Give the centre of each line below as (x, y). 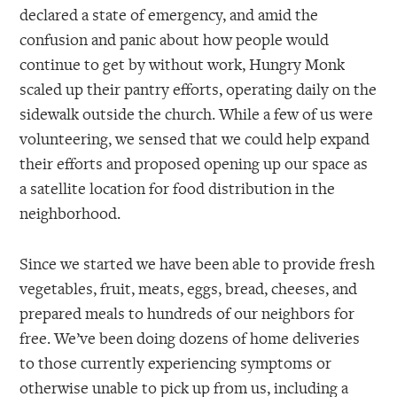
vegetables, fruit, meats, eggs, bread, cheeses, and (189, 288)
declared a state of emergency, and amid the (169, 15)
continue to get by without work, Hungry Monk (183, 64)
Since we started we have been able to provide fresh (198, 264)
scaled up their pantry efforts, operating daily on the (198, 89)
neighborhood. (70, 213)
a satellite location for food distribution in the (178, 188)
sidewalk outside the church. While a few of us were (197, 114)
